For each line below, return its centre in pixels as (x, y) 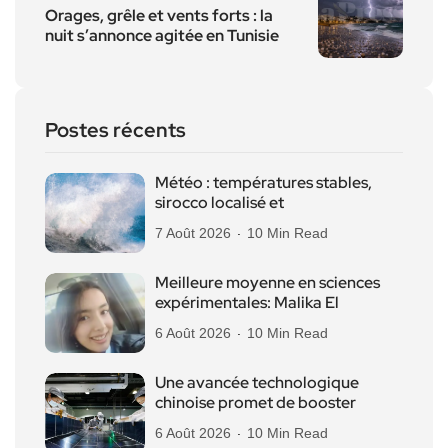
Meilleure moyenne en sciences (267, 282)
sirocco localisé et (219, 202)
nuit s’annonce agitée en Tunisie (162, 35)
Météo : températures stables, (263, 182)
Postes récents (115, 129)
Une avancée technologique (257, 382)
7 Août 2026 (193, 232)
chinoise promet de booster (255, 402)
